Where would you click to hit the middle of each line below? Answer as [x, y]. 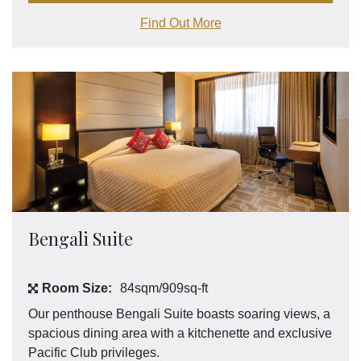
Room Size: [77, 288]
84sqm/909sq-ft [164, 288]
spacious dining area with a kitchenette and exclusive [180, 334]
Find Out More [180, 23]
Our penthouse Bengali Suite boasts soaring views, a [179, 314]
